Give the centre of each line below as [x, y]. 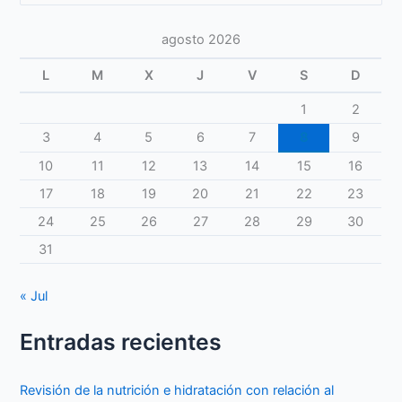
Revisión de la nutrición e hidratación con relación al [177, 390]
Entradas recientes [121, 341]
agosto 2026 [201, 39]
